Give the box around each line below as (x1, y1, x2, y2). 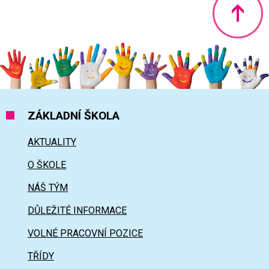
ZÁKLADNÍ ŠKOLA (28, 109, 119, 123)
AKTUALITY (28, 136, 76, 148)
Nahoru (213, 39, 234, 46)
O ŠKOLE (28, 159, 66, 171)
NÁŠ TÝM (28, 182, 68, 194)
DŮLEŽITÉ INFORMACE (28, 205, 127, 217)
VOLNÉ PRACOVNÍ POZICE (28, 228, 143, 240)
